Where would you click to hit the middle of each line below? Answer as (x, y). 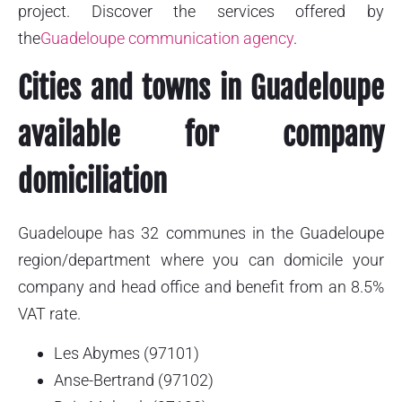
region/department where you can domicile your (201, 259)
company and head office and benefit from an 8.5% (201, 286)
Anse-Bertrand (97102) (134, 380)
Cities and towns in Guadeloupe (201, 88)
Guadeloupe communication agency (167, 39)
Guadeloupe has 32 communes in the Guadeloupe (201, 232)
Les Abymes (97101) (127, 353)
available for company (201, 135)
